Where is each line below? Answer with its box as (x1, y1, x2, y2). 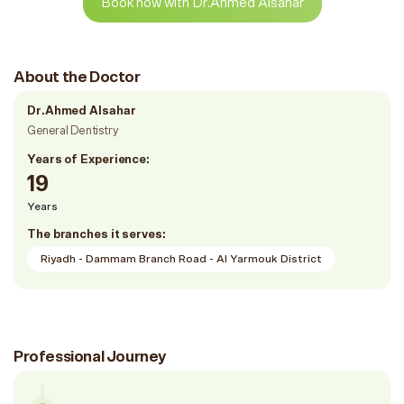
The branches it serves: (27, 229, 166, 241)
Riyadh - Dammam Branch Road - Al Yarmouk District (41, 253, 322, 264)
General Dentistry (27, 125, 119, 137)
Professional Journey (14, 349, 166, 364)
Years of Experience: (27, 154, 150, 166)
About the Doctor (14, 69, 141, 85)
